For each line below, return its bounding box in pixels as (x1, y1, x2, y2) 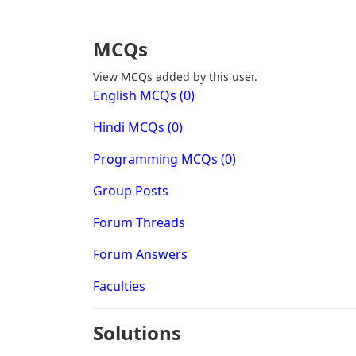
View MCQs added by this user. (93, 69, 257, 84)
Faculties (93, 277, 145, 295)
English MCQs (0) (93, 87, 195, 104)
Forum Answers (93, 246, 188, 263)
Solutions (93, 319, 181, 346)
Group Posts (93, 182, 168, 199)
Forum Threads (93, 214, 185, 231)
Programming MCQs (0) (93, 150, 236, 168)
